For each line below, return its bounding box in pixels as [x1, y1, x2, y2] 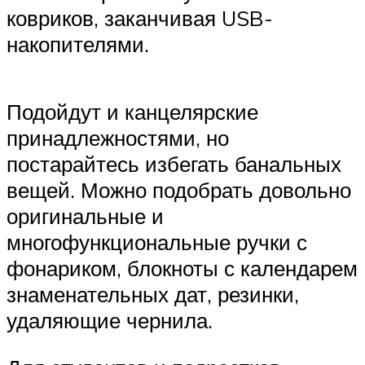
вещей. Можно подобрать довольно [7, 177, 351, 203]
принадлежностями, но [7, 125, 229, 151]
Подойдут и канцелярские [7, 99, 258, 125]
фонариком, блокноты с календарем [7, 255, 358, 281]
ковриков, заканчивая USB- [7, 4, 273, 31]
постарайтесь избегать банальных [7, 151, 341, 177]
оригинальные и [7, 203, 164, 229]
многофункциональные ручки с [7, 229, 307, 255]
